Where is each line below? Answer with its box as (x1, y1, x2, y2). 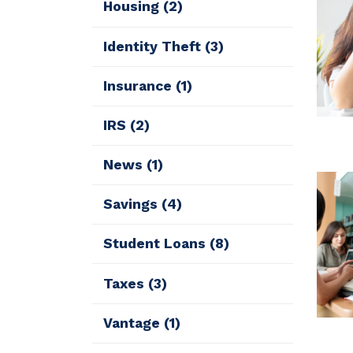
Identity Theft (103, 38, 206, 54)
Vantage (103, 314, 165, 331)
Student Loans (103, 236, 210, 252)
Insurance (103, 77, 176, 94)
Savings (103, 196, 162, 213)
